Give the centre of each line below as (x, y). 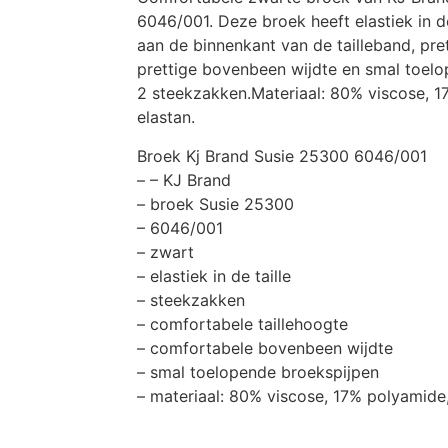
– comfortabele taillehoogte (242, 323)
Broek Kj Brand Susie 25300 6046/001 (282, 155)
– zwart (165, 251)
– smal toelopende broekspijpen (258, 371)
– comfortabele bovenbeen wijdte (265, 347)
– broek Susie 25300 (215, 203)
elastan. (166, 117)
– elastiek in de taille (214, 275)
